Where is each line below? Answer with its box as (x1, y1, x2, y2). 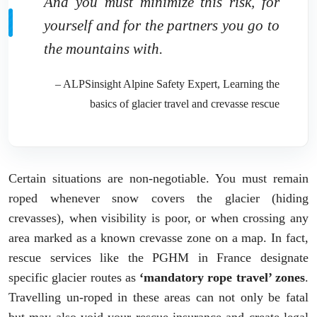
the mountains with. (44, 40, 163, 57)
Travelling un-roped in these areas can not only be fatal (8, 289, 309, 304)
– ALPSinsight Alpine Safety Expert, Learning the (55, 77, 279, 90)
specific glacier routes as (8, 270, 140, 284)
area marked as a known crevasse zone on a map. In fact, (8, 230, 309, 245)
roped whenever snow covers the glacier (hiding (8, 190, 309, 205)
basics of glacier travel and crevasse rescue (90, 97, 279, 110)
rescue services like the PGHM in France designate (8, 250, 309, 265)
